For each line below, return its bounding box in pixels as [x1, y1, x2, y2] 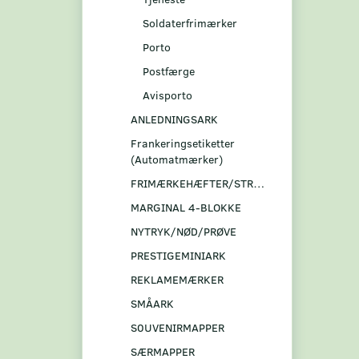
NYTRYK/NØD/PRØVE [131, 223, 236, 239]
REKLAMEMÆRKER [131, 271, 224, 287]
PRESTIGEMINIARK [131, 247, 226, 263]
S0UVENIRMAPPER [131, 319, 224, 335]
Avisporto [143, 87, 192, 103]
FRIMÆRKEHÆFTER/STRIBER [253, 175, 264, 191]
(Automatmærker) [131, 151, 223, 167]
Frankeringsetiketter [131, 135, 235, 151]
